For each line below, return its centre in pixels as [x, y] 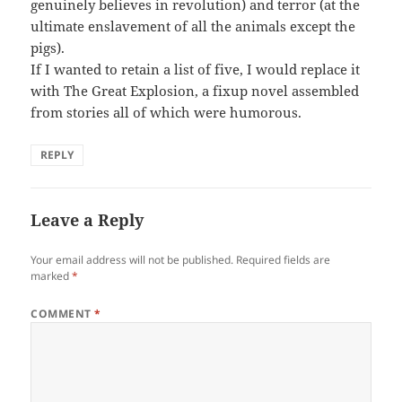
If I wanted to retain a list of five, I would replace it [196, 70]
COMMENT [63, 314]
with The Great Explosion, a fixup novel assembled [195, 91]
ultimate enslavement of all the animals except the [193, 26]
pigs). [48, 48]
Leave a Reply [87, 220]
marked [52, 276]
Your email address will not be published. [132, 260]
